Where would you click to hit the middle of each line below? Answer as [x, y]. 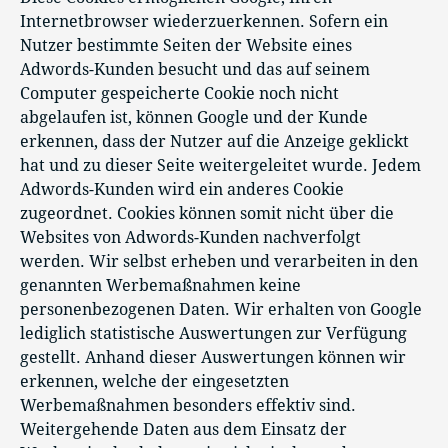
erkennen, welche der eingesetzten [154, 381]
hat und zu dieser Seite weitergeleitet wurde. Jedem [220, 165]
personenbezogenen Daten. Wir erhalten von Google [221, 309]
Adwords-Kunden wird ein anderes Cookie [182, 189]
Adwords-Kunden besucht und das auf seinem [195, 69]
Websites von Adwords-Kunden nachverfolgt [190, 237]
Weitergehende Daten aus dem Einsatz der [183, 429]
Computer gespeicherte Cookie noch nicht [179, 93]
